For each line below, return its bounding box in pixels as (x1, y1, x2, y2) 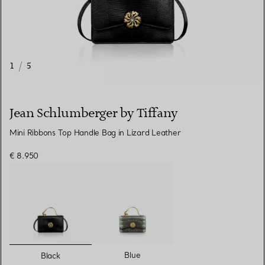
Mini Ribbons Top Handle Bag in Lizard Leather (9, 128, 181, 138)
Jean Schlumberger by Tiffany (9, 105, 177, 122)
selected (50, 245, 91, 257)
